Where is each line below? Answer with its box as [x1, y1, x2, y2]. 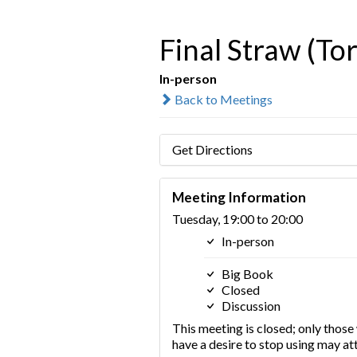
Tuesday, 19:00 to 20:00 [171, 210, 303, 226]
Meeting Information [171, 188, 306, 206]
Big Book [218, 265, 273, 281]
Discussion [218, 297, 280, 313]
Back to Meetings [171, 91, 273, 107]
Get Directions [171, 141, 253, 157]
